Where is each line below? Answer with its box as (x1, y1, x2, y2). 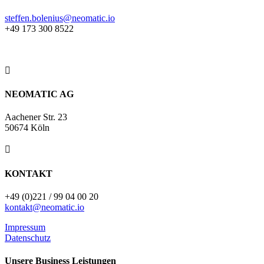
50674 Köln (5, 123, 49, 133)
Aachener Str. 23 (5, 112, 67, 123)
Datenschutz (5, 232, 51, 243)
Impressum (5, 222, 45, 232)
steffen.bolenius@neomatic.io (5, 12, 115, 23)
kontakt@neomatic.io (5, 202, 84, 212)
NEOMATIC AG (5, 89, 74, 100)
